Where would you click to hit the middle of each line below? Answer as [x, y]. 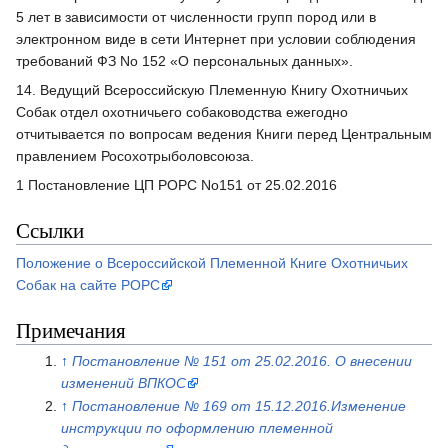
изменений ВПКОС [123, 382]
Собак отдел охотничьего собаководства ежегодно [182, 111]
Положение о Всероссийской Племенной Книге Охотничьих [212, 262]
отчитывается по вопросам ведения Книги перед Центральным [224, 133]
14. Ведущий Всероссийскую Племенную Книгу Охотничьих [212, 89]
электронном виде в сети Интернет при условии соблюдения [216, 38]
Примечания [71, 329]
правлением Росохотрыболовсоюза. [135, 155]
